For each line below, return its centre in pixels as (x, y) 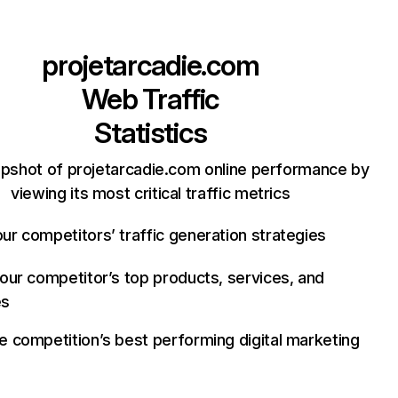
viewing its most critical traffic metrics (151, 193)
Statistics (151, 133)
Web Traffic (151, 99)
